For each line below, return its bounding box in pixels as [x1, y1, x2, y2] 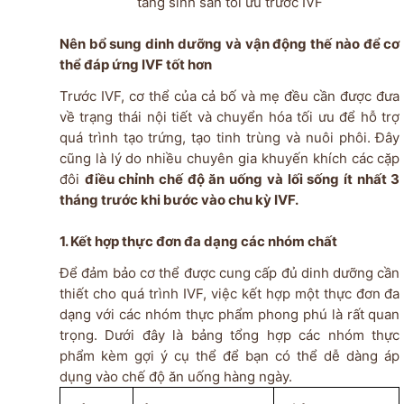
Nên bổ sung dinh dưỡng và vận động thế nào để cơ [59, 34, 400, 52]
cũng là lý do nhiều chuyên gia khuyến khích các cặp [59, 149, 400, 167]
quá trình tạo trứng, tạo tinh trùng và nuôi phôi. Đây [59, 128, 400, 146]
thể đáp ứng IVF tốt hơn [59, 55, 212, 73]
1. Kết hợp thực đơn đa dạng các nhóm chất [59, 232, 337, 250]
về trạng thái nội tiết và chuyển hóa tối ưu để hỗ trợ [59, 107, 400, 125]
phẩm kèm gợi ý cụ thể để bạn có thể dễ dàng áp [59, 346, 400, 364]
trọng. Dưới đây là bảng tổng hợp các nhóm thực [59, 326, 400, 344]
